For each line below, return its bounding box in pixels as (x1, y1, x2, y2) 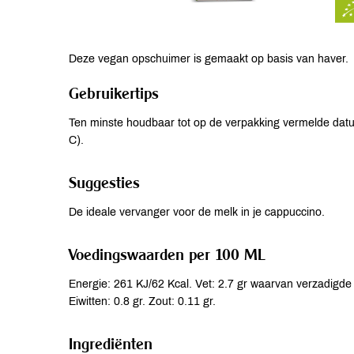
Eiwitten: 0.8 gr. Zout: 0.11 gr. (69, 296, 216, 307)
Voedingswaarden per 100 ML (69, 244, 265, 264)
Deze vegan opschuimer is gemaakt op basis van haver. (69, 53, 348, 65)
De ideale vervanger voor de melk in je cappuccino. (69, 206, 325, 218)
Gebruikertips (69, 83, 159, 103)
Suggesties (69, 172, 140, 192)
